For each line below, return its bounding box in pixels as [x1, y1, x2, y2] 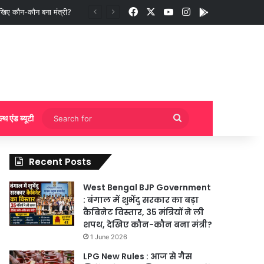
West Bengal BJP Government [83, 181, 212, 193]
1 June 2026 [90, 232, 128, 241]
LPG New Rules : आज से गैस [83, 250, 193, 262]
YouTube [173, 5, 211, 17]
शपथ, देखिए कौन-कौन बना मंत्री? [83, 218, 213, 230]
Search [180, 111, 212, 123]
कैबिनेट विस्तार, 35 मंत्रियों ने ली [83, 206, 204, 218]
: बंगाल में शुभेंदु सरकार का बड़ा [83, 193, 199, 206]
